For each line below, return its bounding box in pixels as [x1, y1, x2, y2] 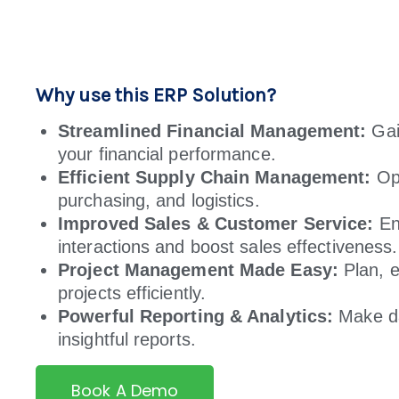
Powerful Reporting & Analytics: [58, 305, 334, 326]
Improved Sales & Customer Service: [58, 213, 374, 233]
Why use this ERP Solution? [36, 83, 276, 107]
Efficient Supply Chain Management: [58, 167, 371, 187]
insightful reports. [58, 329, 202, 349]
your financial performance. [58, 143, 276, 164]
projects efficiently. [58, 282, 207, 303]
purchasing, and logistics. [58, 190, 260, 210]
